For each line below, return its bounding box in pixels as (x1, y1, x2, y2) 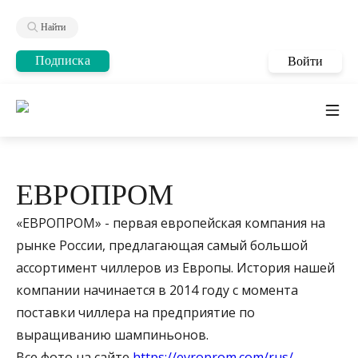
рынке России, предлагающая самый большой (16, 236, 308, 254)
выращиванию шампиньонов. (16, 325, 209, 344)
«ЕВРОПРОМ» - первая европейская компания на (16, 213, 325, 232)
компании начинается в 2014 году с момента (16, 280, 298, 299)
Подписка (35, 54, 90, 68)
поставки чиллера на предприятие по (16, 303, 255, 321)
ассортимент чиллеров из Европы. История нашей (16, 258, 335, 276)
